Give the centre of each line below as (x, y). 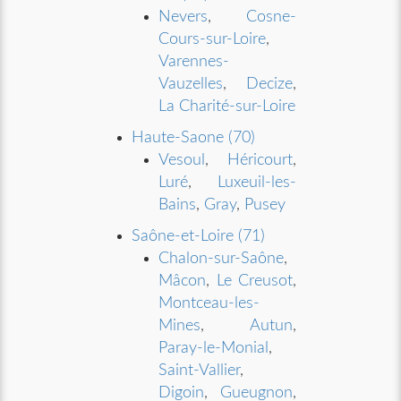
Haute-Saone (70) (194, 138)
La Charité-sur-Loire (227, 107)
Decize (269, 84)
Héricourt (260, 160)
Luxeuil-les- (256, 183)
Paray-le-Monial (214, 348)
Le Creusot (254, 281)
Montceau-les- (209, 303)
